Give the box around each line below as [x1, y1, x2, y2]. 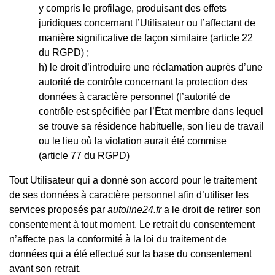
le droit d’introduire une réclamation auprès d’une [50, 61, 263, 72]
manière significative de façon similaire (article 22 [39, 32, 253, 43]
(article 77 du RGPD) [39, 150, 130, 161]
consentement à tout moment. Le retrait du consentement [9, 219, 255, 230]
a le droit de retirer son [164, 204, 261, 215]
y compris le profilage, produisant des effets [39, 2, 227, 14]
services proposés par [9, 204, 107, 215]
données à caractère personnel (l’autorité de [39, 91, 230, 102]
